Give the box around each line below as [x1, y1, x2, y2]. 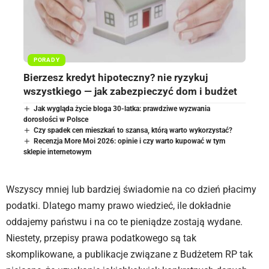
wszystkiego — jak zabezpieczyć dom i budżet [23, 85, 237, 97]
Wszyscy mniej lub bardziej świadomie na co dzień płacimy [6, 183, 256, 195]
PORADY [34, 56, 60, 63]
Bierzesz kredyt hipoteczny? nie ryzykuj [23, 71, 208, 83]
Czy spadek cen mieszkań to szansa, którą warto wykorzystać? [34, 125, 233, 134]
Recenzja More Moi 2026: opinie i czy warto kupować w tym [34, 136, 226, 145]
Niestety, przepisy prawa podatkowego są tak [6, 232, 196, 244]
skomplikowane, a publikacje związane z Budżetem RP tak [6, 248, 253, 260]
